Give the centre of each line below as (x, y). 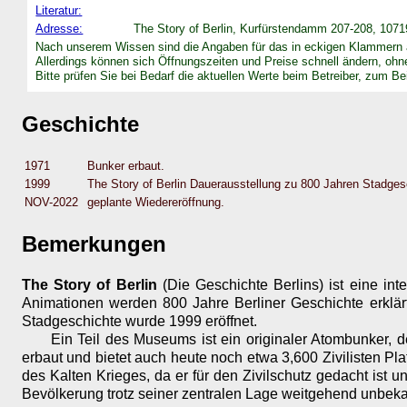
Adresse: (60, 28)
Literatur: (59, 10)
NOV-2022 (51, 202)
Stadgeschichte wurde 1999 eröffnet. (139, 322)
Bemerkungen (94, 244)
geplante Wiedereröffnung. (156, 202)
